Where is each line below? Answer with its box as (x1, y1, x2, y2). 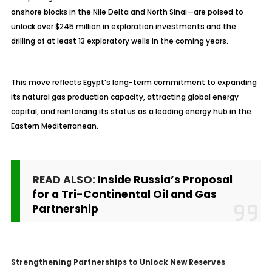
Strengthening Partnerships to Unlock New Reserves (10, 257, 225, 267)
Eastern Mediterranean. (10, 121, 98, 131)
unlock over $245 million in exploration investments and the (10, 21, 236, 32)
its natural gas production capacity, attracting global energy (10, 92, 239, 102)
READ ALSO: (32, 172, 98, 187)
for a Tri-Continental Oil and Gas (32, 187, 217, 202)
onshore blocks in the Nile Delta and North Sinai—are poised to (10, 7, 243, 17)
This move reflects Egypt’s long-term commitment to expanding (10, 77, 257, 87)
